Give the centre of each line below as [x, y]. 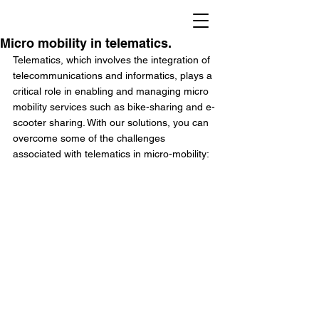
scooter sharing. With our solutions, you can [112, 122]
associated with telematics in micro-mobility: [111, 154]
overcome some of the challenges [90, 138]
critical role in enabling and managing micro [112, 91]
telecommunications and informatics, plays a [114, 75]
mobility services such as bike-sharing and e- [114, 107]
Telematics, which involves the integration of [113, 60]
